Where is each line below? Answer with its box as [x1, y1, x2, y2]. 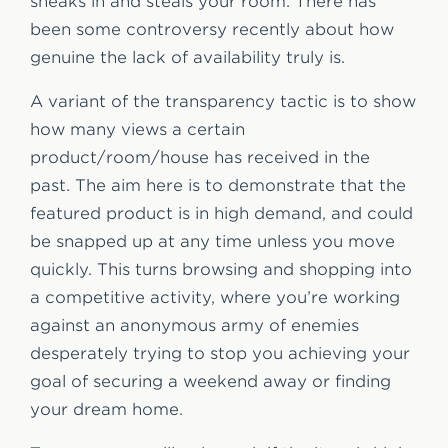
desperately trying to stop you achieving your [30, 343, 410, 363]
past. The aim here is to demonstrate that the [30, 175, 406, 195]
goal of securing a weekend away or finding [30, 371, 391, 391]
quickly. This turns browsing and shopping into [30, 259, 412, 279]
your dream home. [30, 399, 183, 419]
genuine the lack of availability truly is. [30, 47, 345, 67]
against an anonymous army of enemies [30, 315, 359, 335]
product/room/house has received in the [30, 147, 370, 167]
